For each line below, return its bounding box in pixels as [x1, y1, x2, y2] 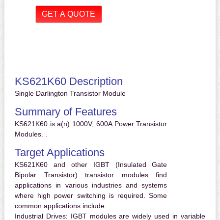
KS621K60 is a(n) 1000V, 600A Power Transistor [14, 120, 167, 128]
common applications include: [14, 202, 107, 210]
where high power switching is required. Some [14, 192, 167, 200]
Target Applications [14, 146, 105, 159]
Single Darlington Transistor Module [14, 89, 126, 98]
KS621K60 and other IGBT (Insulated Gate [14, 161, 167, 169]
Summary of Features [14, 106, 117, 118]
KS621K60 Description [14, 75, 123, 88]
